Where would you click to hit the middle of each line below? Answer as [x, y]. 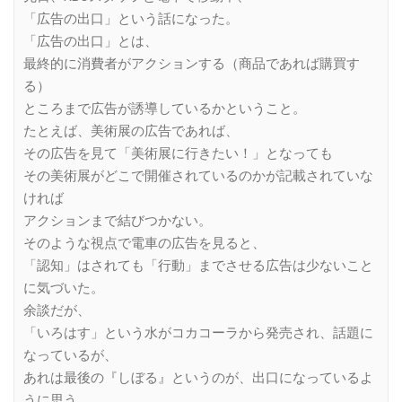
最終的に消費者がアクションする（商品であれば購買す [192, 64]
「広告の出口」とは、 [91, 42]
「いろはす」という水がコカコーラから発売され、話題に [198, 333]
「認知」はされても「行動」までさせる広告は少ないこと [198, 266]
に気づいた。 [64, 288]
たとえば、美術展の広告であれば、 [131, 131]
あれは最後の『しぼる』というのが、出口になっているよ [198, 378]
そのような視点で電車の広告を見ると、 [144, 244]
